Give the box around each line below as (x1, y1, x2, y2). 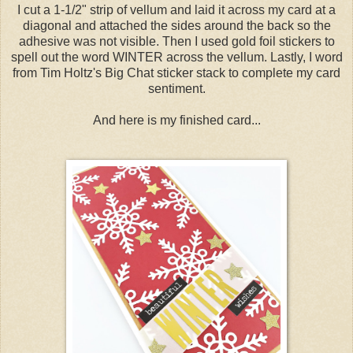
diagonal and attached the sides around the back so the (22, 18, 331, 32)
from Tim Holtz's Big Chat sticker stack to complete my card (13, 65, 340, 80)
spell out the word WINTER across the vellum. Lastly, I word (10, 50, 343, 64)
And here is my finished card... (92, 113, 261, 127)
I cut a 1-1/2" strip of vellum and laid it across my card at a (17, 2, 336, 17)
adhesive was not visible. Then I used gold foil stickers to (18, 34, 335, 48)
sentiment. (147, 81, 206, 95)
